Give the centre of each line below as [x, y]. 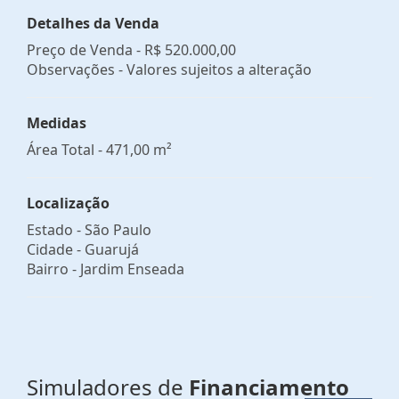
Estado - [56, 229]
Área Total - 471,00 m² [99, 149]
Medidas [57, 122]
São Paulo [118, 229]
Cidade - [56, 249]
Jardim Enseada [132, 269]
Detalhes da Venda [93, 23]
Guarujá [112, 249]
